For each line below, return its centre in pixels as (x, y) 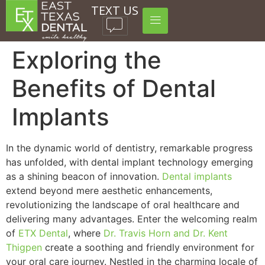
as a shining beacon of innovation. (84, 177)
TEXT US (115, 10)
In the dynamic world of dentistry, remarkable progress (129, 148)
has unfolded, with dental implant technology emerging (130, 162)
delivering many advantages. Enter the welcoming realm (132, 219)
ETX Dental (43, 233)
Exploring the (87, 60)
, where (86, 233)
